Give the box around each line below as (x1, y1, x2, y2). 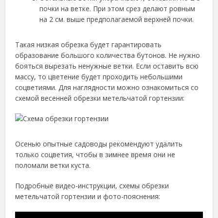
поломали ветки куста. (15, 161, 91, 170)
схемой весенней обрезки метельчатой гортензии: (15, 93, 185, 103)
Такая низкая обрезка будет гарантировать (15, 40, 162, 50)
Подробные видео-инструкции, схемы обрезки (15, 181, 169, 191)
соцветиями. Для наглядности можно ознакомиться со (15, 83, 199, 92)
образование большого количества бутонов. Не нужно (15, 51, 200, 60)
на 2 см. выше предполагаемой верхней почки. (39, 15, 194, 24)
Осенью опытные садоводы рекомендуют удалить (15, 139, 183, 149)
